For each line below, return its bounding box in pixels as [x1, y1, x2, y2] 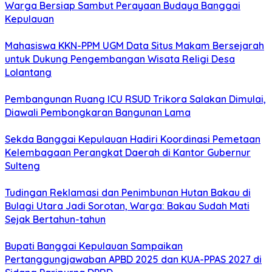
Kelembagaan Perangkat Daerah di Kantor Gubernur [5, 146, 251, 159]
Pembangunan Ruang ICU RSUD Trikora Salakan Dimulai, [5, 93, 266, 106]
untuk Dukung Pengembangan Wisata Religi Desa [5, 53, 235, 66]
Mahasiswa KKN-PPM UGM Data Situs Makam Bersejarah [5, 39, 264, 52]
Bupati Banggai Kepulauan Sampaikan [5, 240, 183, 253]
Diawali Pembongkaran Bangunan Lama [5, 106, 191, 119]
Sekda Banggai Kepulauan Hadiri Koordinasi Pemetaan [5, 133, 260, 146]
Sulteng [5, 160, 40, 172]
